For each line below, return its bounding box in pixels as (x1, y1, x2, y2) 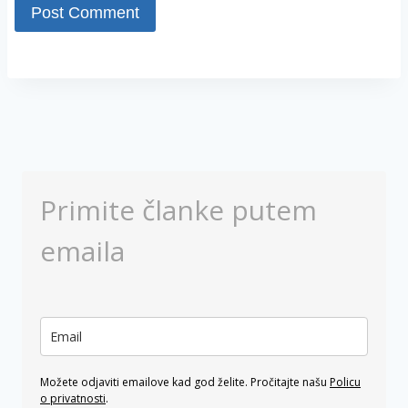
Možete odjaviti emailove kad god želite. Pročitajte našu (40, 374, 330, 391)
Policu (330, 374, 361, 391)
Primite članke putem (40, 191, 317, 229)
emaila (40, 232, 125, 270)
